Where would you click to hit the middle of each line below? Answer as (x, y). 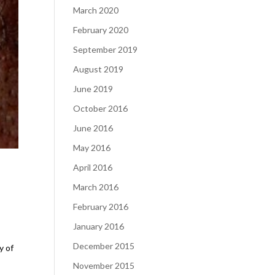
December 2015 (104, 246)
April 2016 (93, 167)
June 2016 (93, 128)
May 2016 (92, 148)
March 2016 (96, 187)
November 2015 (104, 265)
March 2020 (96, 10)
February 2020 (101, 30)
